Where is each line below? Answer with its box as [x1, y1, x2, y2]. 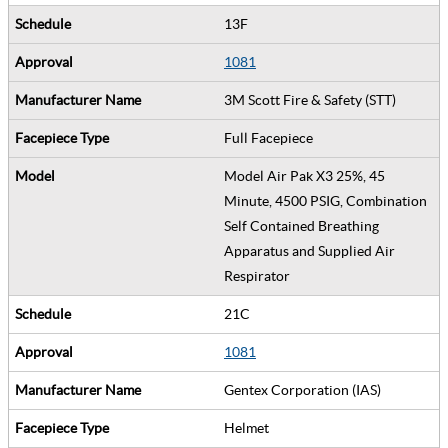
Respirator [224, 267, 296, 284]
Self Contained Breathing [224, 217, 379, 234]
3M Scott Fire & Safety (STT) [224, 91, 402, 108]
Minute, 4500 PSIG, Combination [224, 192, 427, 209]
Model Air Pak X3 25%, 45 [224, 167, 385, 184]
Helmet [224, 419, 275, 436]
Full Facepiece [224, 129, 319, 146]
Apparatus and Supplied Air [224, 242, 395, 259]
